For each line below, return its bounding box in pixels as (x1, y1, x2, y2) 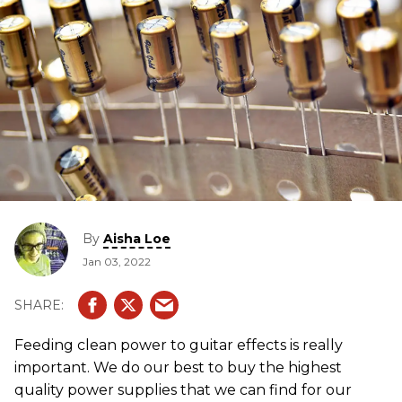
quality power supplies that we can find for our (14, 381, 352, 399)
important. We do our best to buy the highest (14, 359, 342, 377)
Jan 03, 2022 (83, 254, 151, 268)
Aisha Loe (103, 230, 170, 247)
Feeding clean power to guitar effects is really (14, 336, 343, 354)
